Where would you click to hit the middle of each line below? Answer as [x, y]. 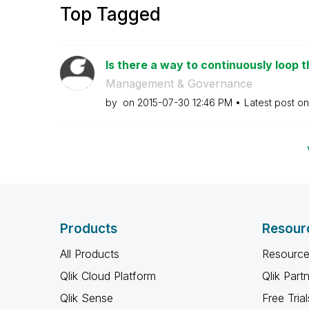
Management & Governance [179, 83]
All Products [90, 254]
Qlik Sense [87, 298]
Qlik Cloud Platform [108, 276]
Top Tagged [110, 14]
